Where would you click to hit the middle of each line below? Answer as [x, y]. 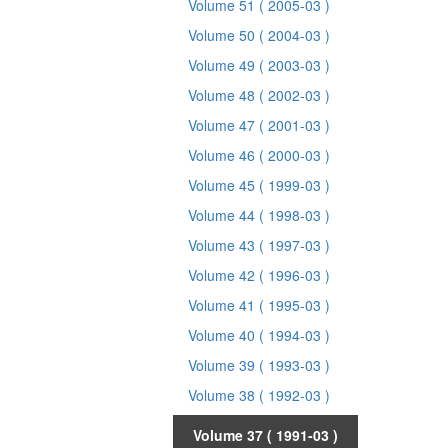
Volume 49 [223, 65]
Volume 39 [223, 365]
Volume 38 [223, 395]
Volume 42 [223, 275]
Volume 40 [223, 335]
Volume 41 [223, 305]
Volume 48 [223, 95]
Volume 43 [223, 245]
